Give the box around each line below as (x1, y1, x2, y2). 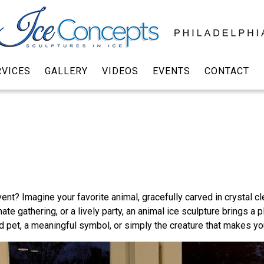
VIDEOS (101, 65, 138, 77)
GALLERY (44, 65, 88, 77)
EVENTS (152, 65, 190, 77)
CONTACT (204, 65, 249, 77)
